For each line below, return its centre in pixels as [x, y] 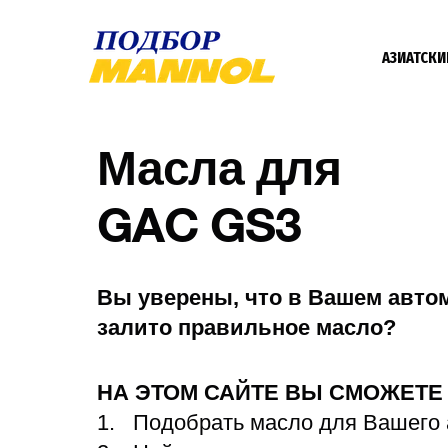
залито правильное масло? [246, 327]
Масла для [225, 172]
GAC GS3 [199, 229]
